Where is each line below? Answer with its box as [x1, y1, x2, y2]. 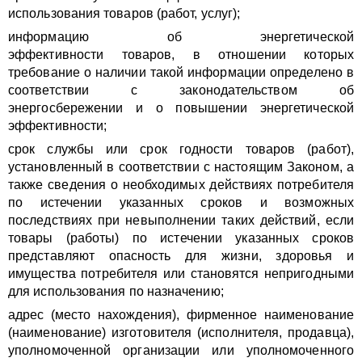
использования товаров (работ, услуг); [8, 6, 241, 20]
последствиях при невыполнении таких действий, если [8, 213, 354, 227]
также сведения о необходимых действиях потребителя [8, 178, 354, 192]
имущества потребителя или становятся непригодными [8, 267, 354, 280]
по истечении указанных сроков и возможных [8, 196, 354, 209]
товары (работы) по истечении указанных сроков [8, 231, 354, 245]
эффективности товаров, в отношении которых [8, 48, 354, 61]
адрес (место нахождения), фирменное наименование [8, 308, 354, 322]
